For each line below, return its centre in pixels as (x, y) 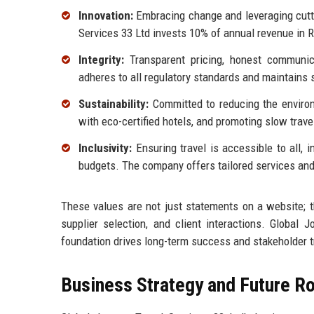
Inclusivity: (105, 148)
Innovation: (106, 16)
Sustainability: (114, 104)
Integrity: (101, 60)
